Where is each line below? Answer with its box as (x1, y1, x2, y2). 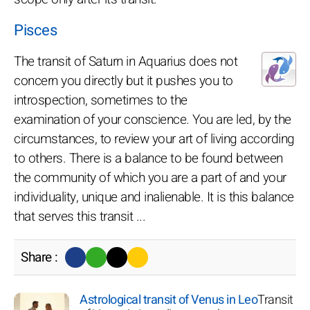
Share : (21, 247, 58, 267)
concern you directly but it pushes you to (14, 71, 233, 91)
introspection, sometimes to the (14, 90, 188, 110)
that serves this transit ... (14, 206, 145, 226)
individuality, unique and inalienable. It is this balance (14, 187, 294, 207)
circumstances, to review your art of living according (14, 129, 295, 149)
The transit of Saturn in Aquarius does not (14, 51, 237, 71)
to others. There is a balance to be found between (14, 148, 283, 168)
